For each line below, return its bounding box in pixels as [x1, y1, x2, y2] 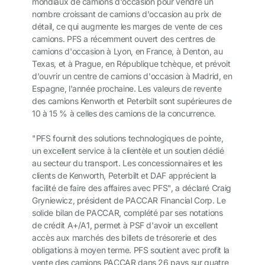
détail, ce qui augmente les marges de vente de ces [32, 21, 222, 32]
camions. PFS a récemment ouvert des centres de [32, 34, 215, 44]
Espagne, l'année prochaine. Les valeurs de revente [32, 83, 222, 94]
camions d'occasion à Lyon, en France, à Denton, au [32, 46, 223, 57]
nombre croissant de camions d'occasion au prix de [32, 9, 221, 20]
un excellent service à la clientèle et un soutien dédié [32, 146, 224, 156]
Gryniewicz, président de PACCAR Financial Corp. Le [32, 195, 226, 206]
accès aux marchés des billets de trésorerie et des [32, 232, 216, 243]
